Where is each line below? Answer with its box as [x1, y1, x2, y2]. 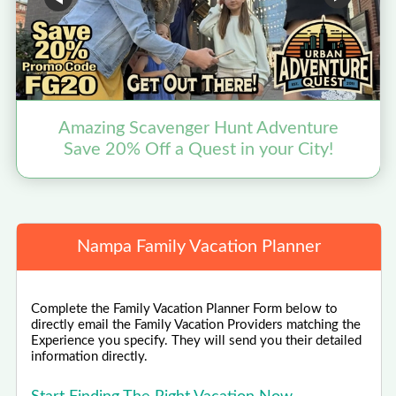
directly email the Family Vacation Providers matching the [31, 317, 362, 331]
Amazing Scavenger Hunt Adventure [58, 119, 339, 138]
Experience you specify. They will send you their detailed [31, 333, 362, 347]
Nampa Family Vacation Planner [77, 237, 321, 255]
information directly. [31, 349, 148, 363]
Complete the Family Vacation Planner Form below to [31, 301, 339, 316]
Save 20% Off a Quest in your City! [64, 141, 334, 159]
